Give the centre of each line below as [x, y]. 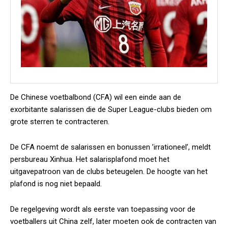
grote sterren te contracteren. [60, 122]
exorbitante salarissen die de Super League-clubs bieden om [111, 109]
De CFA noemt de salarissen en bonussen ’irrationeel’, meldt [110, 147]
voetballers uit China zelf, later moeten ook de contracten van [113, 221]
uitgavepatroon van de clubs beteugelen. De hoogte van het [109, 172]
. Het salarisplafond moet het [121, 159]
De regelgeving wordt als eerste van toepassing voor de [103, 209]
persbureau [30, 159]
